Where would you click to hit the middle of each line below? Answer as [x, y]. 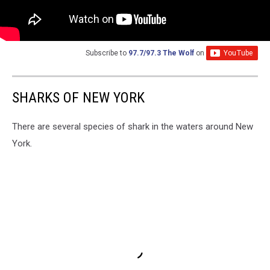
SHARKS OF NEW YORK [78, 97]
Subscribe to [107, 53]
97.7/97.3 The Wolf [161, 53]
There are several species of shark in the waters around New [133, 126]
